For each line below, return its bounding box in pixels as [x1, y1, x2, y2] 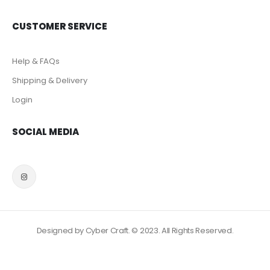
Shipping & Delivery [12, 74, 87, 86]
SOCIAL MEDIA [12, 125, 79, 139]
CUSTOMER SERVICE [12, 19, 107, 33]
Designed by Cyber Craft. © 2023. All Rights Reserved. [36, 225, 234, 237]
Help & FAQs [12, 55, 60, 67]
